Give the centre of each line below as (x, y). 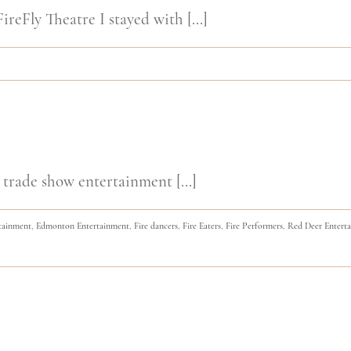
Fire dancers (156, 225)
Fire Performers (254, 225)
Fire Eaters (202, 225)
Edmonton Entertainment (83, 225)
